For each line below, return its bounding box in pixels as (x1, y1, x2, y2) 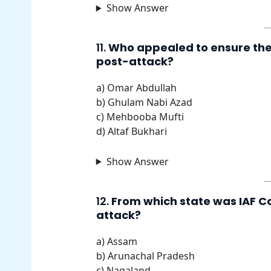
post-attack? (96, 54, 174, 70)
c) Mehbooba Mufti (96, 110, 184, 124)
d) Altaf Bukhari (96, 125, 167, 139)
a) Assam (96, 234, 137, 248)
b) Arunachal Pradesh (96, 249, 195, 263)
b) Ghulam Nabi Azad (96, 96, 192, 109)
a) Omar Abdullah (96, 81, 177, 95)
